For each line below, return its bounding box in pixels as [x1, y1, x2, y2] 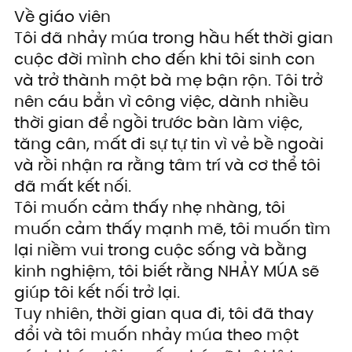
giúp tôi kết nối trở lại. [14, 281, 180, 304]
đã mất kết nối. [14, 175, 131, 198]
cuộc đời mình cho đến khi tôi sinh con [14, 48, 319, 71]
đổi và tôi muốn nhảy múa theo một [14, 324, 302, 346]
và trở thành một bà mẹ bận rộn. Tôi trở [14, 69, 327, 92]
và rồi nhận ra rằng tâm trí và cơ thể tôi [14, 154, 324, 177]
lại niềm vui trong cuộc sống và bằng [14, 239, 311, 262]
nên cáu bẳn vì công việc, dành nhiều [14, 90, 313, 113]
